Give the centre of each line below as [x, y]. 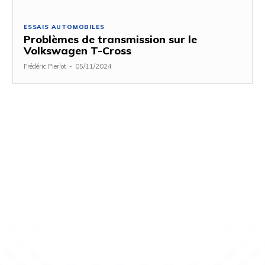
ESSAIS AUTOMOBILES [64, 27]
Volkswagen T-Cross [77, 51]
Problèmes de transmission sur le [110, 40]
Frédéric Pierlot [45, 67]
